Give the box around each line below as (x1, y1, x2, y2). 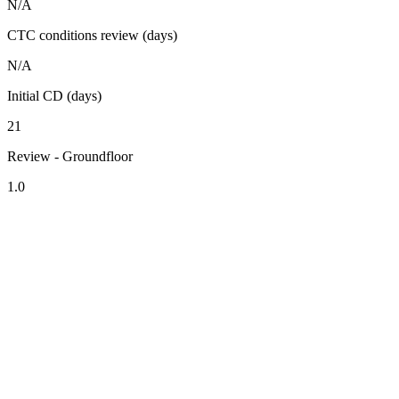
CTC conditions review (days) (7, 28, 177, 44)
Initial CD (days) (7, 88, 102, 104)
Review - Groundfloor (7, 149, 133, 165)
